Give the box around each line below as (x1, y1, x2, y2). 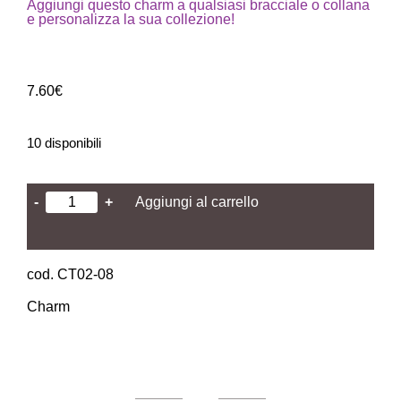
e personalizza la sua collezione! (27, 12, 235, 28)
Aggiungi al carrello (135, 193, 260, 209)
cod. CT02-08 (27, 266, 114, 282)
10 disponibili (27, 135, 101, 150)
